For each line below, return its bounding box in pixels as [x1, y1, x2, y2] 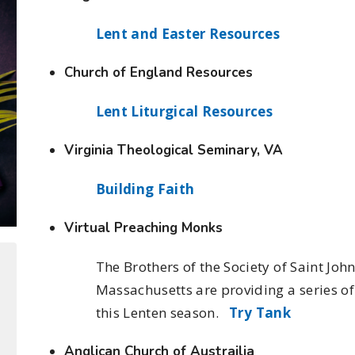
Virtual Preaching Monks [63, 218, 223, 237]
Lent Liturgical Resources [95, 101, 273, 120]
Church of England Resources [63, 63, 253, 82]
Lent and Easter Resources [95, 24, 281, 43]
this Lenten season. [95, 303, 230, 322]
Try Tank [229, 303, 291, 322]
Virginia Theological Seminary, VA [63, 140, 283, 159]
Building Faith [95, 179, 195, 198]
